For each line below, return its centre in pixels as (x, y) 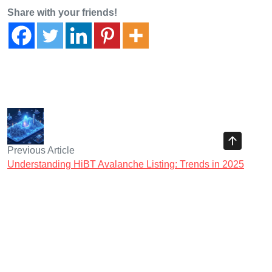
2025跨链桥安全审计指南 (210, 209)
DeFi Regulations (45, 181)
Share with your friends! (62, 12)
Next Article (240, 195)
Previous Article (41, 150)
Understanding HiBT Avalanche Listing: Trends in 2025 (126, 164)
